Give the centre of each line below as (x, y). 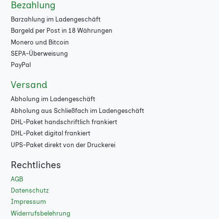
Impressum (28, 202)
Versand (29, 85)
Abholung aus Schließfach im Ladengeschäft (77, 110)
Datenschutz (30, 191)
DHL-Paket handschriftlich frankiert (64, 122)
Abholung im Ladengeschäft (53, 99)
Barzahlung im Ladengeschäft (55, 19)
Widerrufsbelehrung (40, 213)
